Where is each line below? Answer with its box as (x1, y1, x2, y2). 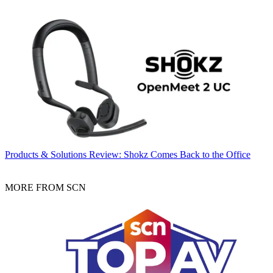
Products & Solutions (5, 149, 87, 160)
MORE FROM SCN (5, 182, 86, 193)
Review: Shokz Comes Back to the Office (89, 149, 250, 160)
